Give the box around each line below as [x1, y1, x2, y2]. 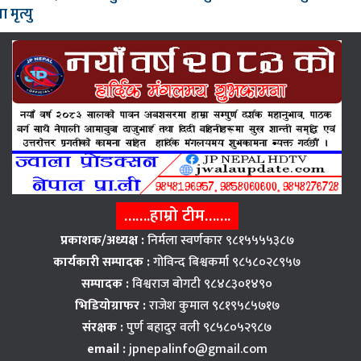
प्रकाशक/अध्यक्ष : [60, 229, 147, 251]
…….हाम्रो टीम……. [123, 201, 230, 230]
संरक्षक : [82, 316, 127, 338]
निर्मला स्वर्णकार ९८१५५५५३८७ [147, 229, 294, 251]
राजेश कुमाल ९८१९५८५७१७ [145, 294, 280, 317]
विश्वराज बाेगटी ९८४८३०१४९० [129, 272, 272, 295]
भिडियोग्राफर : [74, 294, 146, 317]
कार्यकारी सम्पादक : [53, 251, 150, 273]
